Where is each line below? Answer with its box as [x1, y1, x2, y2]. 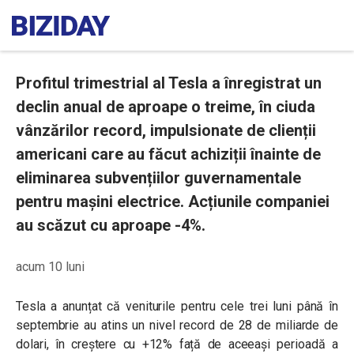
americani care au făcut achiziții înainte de [16, 145, 321, 164]
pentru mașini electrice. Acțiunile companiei [16, 192, 330, 211]
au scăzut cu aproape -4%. [16, 216, 205, 235]
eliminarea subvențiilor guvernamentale [16, 168, 301, 187]
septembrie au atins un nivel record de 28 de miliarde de [16, 318, 338, 333]
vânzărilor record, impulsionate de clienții [16, 121, 316, 140]
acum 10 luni [16, 259, 85, 274]
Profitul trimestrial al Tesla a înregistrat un [16, 73, 322, 92]
